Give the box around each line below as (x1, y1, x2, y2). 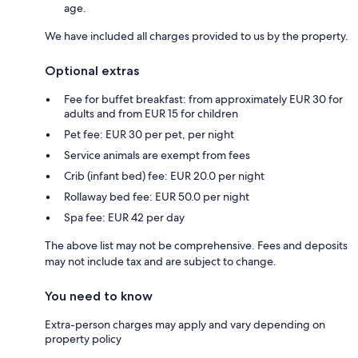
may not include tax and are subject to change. (45, 254, 276, 269)
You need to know (45, 288, 153, 304)
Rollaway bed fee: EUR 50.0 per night (64, 189, 249, 205)
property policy (45, 332, 121, 347)
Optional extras (45, 63, 139, 79)
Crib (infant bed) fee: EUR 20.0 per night (64, 169, 265, 184)
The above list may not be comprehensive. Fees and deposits (45, 238, 348, 253)
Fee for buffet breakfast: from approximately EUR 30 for (64, 92, 343, 107)
